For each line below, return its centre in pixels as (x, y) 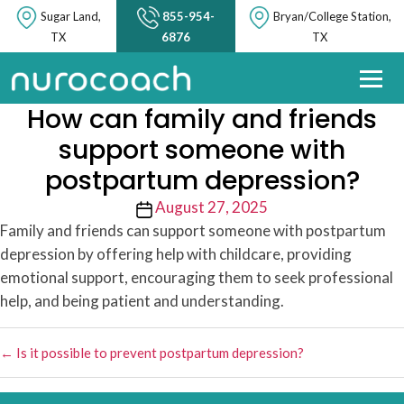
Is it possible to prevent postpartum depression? (160, 353)
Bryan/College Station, (332, 16)
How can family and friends (202, 119)
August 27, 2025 (211, 207)
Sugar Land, (71, 16)
